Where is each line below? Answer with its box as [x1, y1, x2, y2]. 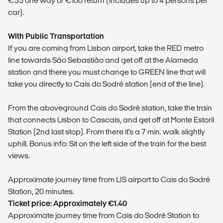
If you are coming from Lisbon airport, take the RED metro [8, 44, 204, 53]
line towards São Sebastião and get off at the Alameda [8, 56, 198, 65]
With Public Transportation [8, 32, 104, 41]
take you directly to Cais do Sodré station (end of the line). [8, 80, 205, 89]
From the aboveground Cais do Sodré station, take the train [8, 104, 212, 112]
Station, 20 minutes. [8, 187, 74, 196]
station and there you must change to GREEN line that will [8, 68, 206, 77]
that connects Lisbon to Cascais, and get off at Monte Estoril [8, 115, 214, 124]
